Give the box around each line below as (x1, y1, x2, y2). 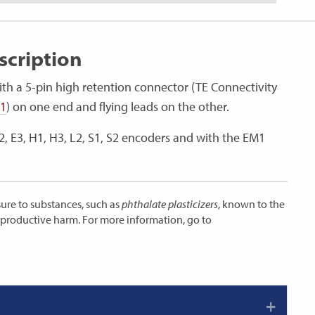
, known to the (218, 197, 285, 212)
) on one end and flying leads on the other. (6, 98, 238, 115)
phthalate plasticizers (122, 197, 219, 212)
